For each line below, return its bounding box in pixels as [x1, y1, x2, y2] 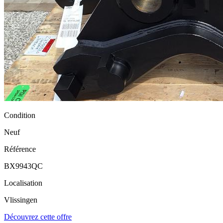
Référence [4, 145, 36, 154]
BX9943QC [4, 162, 43, 171]
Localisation [4, 179, 42, 188]
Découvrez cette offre [4, 213, 72, 222]
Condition [4, 111, 35, 120]
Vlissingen [4, 196, 37, 205]
